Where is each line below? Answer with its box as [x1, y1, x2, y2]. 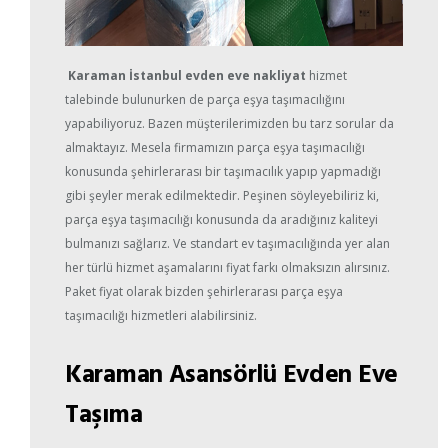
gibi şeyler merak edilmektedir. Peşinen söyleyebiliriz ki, [65, 187, 379, 205]
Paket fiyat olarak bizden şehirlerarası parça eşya [65, 283, 343, 301]
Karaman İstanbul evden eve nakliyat [68, 67, 306, 85]
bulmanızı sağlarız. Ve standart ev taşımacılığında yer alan [65, 235, 390, 253]
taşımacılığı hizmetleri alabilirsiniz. [65, 307, 257, 325]
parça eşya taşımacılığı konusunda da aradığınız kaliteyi [65, 211, 378, 229]
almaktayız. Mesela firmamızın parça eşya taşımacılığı [65, 139, 365, 157]
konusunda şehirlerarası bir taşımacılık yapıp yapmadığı [65, 163, 381, 181]
